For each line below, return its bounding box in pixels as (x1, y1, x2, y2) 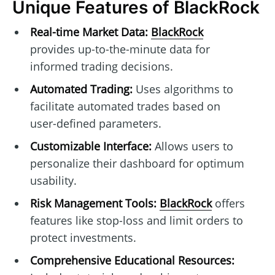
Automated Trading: (29, 82, 133, 97)
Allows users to (151, 139, 233, 154)
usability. (29, 173, 77, 188)
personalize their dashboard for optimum (29, 156, 244, 171)
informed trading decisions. (29, 59, 173, 74)
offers (211, 196, 245, 211)
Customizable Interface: (29, 139, 152, 154)
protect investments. (29, 230, 136, 246)
